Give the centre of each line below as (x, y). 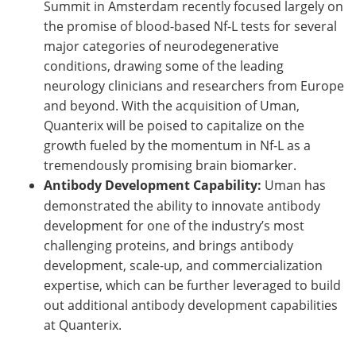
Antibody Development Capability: (153, 185)
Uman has (294, 184)
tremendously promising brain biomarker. (170, 164)
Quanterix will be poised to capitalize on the (174, 125)
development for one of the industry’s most (174, 225)
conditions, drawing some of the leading (164, 65)
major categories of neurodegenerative (161, 45)
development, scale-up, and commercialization (183, 265)
